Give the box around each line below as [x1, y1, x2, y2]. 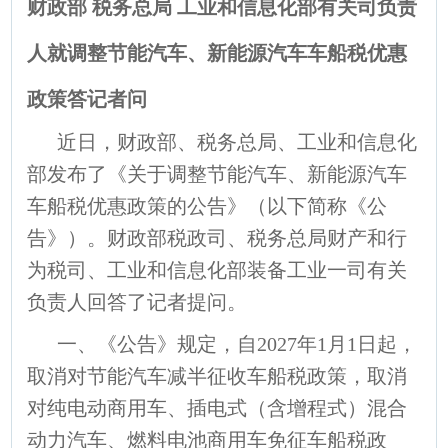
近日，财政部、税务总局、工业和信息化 [57, 130, 418, 153]
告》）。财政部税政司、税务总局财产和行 [27, 226, 408, 249]
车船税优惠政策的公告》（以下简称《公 [27, 194, 388, 217]
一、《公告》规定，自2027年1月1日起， [57, 332, 418, 355]
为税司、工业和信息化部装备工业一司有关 [27, 258, 408, 281]
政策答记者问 [27, 87, 148, 110]
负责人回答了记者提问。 [27, 290, 248, 313]
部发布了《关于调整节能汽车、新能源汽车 [27, 162, 408, 185]
